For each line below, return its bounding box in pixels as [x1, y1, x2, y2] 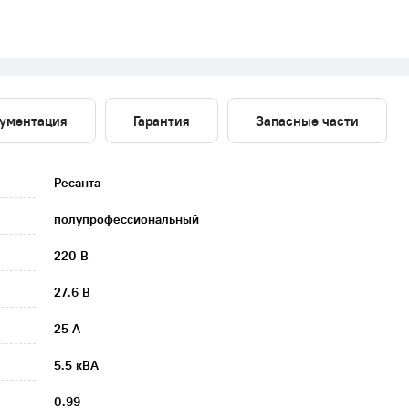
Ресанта [54, 174, 100, 191]
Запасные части [256, 111, 359, 130]
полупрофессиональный [54, 211, 199, 227]
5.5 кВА [54, 357, 99, 373]
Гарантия [133, 111, 190, 130]
